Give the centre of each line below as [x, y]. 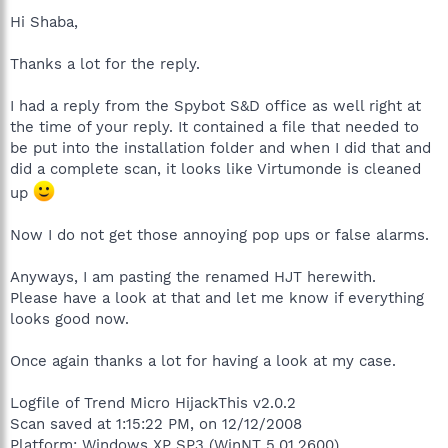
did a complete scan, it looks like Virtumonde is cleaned [215, 168]
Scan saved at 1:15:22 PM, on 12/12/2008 [156, 423]
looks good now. [69, 318]
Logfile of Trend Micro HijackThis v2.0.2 [153, 402]
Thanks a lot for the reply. [105, 63]
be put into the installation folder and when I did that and [220, 147]
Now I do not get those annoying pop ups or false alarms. [219, 234]
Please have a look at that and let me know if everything [217, 297]
